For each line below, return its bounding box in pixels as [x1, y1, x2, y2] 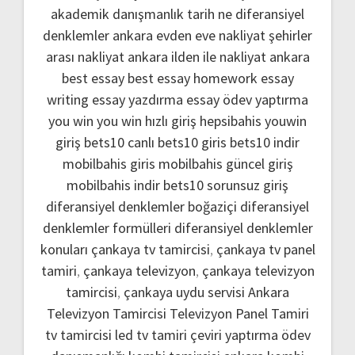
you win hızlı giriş [97, 111, 197, 130]
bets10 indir [230, 132, 300, 151]
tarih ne [187, 4, 235, 23]
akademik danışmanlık [51, 4, 184, 23]
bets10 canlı [84, 132, 155, 151]
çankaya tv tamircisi [90, 239, 210, 258]
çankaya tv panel [216, 239, 315, 258]
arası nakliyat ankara [45, 47, 168, 66]
